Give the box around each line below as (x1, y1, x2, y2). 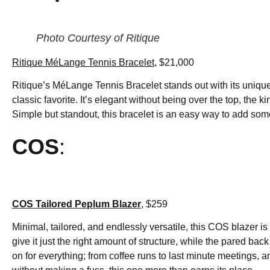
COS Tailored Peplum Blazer (12, 198, 141, 209)
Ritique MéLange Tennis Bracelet (12, 57, 154, 67)
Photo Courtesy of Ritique (36, 31, 160, 44)
